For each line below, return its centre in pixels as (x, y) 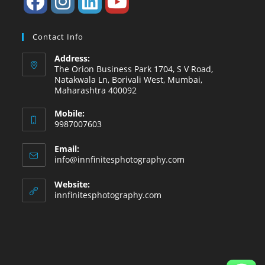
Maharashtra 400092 (96, 91)
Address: (72, 59)
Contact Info (58, 37)
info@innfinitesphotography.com (120, 160)
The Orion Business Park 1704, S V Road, (134, 69)
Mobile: (70, 114)
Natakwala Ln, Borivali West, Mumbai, (129, 80)
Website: (72, 185)
